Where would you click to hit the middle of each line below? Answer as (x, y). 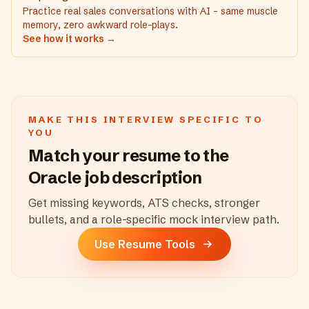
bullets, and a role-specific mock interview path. (154, 219)
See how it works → (69, 39)
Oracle (55, 178)
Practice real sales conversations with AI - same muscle (150, 11)
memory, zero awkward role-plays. (100, 25)
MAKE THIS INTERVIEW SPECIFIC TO (146, 119)
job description (141, 178)
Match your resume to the (129, 156)
